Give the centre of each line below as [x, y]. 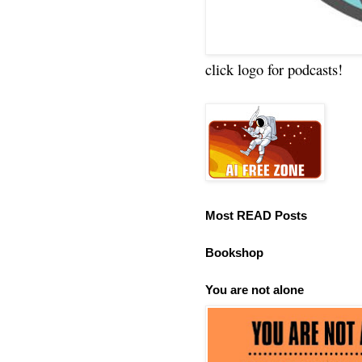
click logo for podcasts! [274, 69]
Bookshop [234, 253]
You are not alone [255, 290]
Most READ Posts [256, 215]
